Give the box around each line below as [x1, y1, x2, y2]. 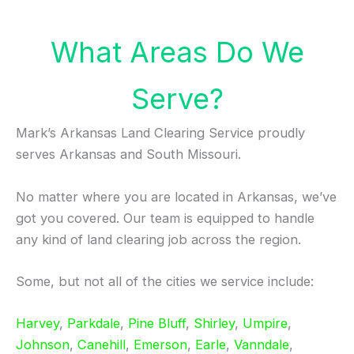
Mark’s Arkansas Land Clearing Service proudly [16, 125, 305, 141]
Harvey [16, 315, 59, 332]
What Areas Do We [50, 35, 304, 70]
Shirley [194, 315, 235, 332]
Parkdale [67, 315, 120, 332]
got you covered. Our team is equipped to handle [16, 209, 314, 226]
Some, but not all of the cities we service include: [16, 273, 314, 289]
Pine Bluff [128, 315, 186, 332]
